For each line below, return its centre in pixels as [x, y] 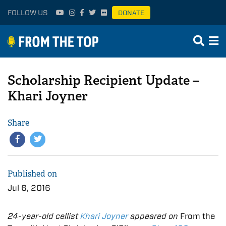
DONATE [131, 13]
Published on [32, 174]
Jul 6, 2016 [29, 188]
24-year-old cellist [44, 216]
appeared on [154, 216]
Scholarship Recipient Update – [103, 80]
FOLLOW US [28, 13]
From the [197, 216]
